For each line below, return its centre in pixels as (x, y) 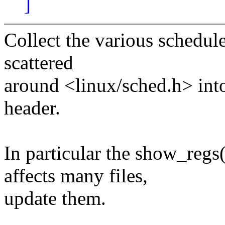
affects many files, (76, 176)
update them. (55, 198)
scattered (39, 63)
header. (32, 108)
